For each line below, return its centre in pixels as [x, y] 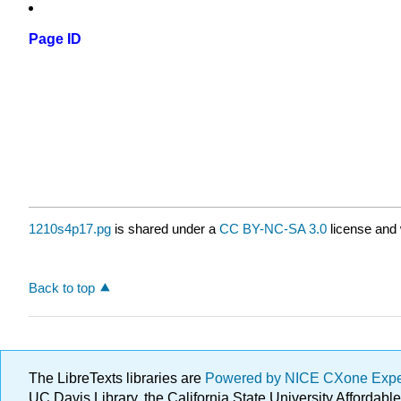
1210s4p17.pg [70, 229]
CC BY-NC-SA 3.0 [273, 229]
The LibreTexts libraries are [117, 378]
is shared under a [165, 229]
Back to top [62, 287]
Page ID [55, 39]
